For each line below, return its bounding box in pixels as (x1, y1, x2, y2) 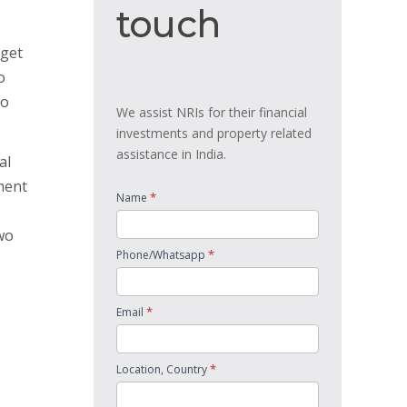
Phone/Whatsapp (116, 247, 208, 263)
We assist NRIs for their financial (116, 104, 307, 121)
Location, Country (116, 362, 210, 377)
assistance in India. (116, 145, 226, 163)
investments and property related (116, 124, 312, 142)
